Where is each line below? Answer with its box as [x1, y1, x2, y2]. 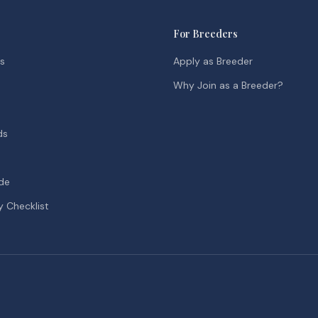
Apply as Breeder [173, 55, 253, 67]
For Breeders [173, 27, 238, 40]
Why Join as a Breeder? [173, 79, 283, 92]
